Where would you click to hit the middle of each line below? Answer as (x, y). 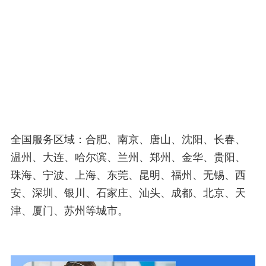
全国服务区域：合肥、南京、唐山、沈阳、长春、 (128, 139)
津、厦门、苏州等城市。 (69, 210)
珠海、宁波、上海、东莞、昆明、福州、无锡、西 (128, 175)
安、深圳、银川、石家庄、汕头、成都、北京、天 (128, 193)
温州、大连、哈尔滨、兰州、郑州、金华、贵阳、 (128, 157)
